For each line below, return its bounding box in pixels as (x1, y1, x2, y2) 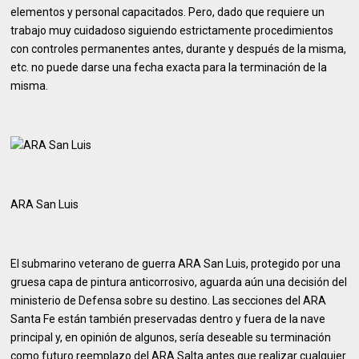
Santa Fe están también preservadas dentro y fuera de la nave (10, 313, 326, 325)
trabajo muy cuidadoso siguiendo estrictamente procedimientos (10, 24, 334, 37)
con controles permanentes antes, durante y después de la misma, (10, 42, 347, 55)
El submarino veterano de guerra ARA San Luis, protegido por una (10, 257, 341, 270)
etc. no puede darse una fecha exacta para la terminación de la (10, 61, 328, 74)
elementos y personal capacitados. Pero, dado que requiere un (10, 6, 325, 18)
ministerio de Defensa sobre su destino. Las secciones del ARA (10, 294, 327, 307)
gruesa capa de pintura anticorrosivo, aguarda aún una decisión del (10, 276, 348, 288)
